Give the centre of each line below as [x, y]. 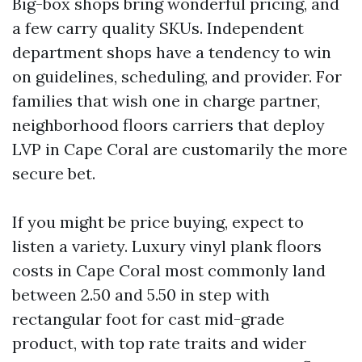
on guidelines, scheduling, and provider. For [177, 76]
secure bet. [54, 173]
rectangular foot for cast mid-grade [148, 319]
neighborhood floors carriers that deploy [168, 125]
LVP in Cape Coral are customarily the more [180, 149]
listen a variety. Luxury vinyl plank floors [167, 246]
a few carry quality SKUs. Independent [158, 28]
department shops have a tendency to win [172, 52]
